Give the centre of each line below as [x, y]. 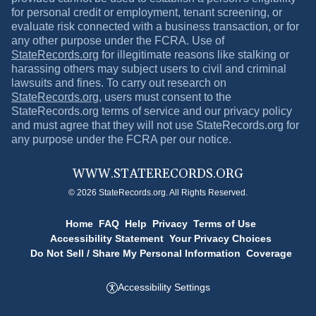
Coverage [269, 253]
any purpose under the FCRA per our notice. [121, 139]
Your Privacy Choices [220, 238]
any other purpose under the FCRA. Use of [118, 41]
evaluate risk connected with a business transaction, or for [155, 26]
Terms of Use [225, 224]
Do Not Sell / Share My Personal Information [135, 253]
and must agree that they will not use [104, 125]
